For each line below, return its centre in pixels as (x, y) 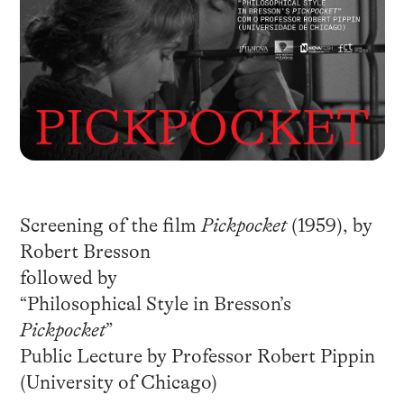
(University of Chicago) (118, 382)
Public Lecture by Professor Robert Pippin (197, 356)
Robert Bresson (85, 251)
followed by (68, 277)
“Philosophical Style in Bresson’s (155, 303)
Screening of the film (110, 225)
